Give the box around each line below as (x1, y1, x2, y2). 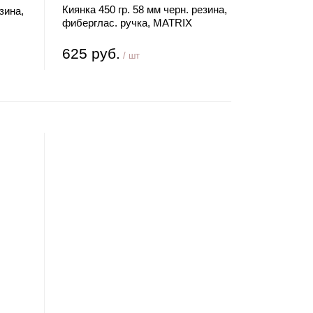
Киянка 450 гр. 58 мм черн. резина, (62, 3, 228, 15)
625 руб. (62, 45, 121, 61)
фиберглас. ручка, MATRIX (62, 17, 193, 29)
